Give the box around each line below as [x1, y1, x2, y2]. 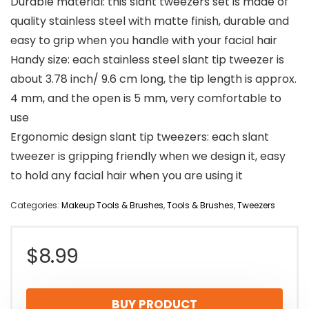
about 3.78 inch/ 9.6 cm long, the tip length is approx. [10, 71, 297, 88]
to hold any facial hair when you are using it [10, 168, 243, 184]
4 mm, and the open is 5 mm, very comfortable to [10, 90, 281, 107]
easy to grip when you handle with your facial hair [10, 32, 277, 49]
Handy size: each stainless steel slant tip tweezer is [10, 52, 284, 68]
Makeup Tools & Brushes [61, 199, 163, 212]
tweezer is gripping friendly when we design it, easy [10, 148, 286, 165]
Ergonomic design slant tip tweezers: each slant [10, 129, 269, 146]
